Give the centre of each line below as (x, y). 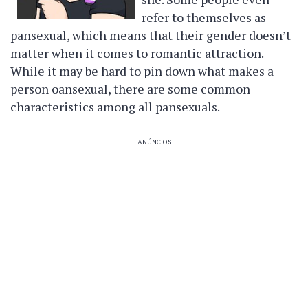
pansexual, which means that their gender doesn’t (151, 35)
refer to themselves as (204, 17)
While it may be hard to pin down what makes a (142, 71)
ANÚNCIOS (154, 142)
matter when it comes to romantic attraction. (137, 53)
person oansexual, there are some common (130, 89)
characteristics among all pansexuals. (115, 107)
